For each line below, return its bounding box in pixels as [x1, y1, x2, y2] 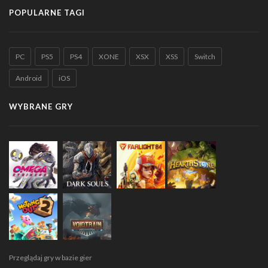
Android [16, 73, 42, 83]
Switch [194, 51, 215, 61]
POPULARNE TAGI [9, 7, 85, 17]
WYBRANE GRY [9, 101, 73, 111]
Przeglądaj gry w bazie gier [9, 253, 92, 263]
